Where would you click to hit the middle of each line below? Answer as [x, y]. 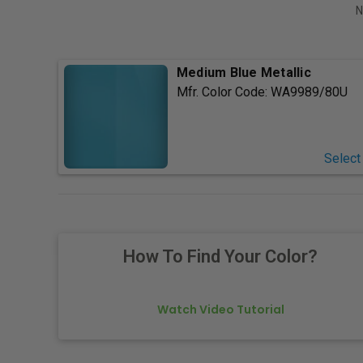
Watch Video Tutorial [220, 310]
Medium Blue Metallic [243, 73]
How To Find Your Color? [220, 257]
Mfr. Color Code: [223, 92]
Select [342, 159]
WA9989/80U [309, 92]
